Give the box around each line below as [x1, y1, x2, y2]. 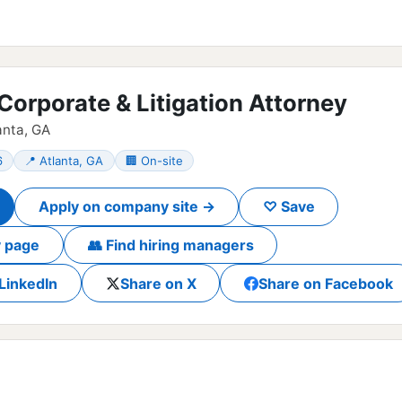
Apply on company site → [38, 197, 215, 216]
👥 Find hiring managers [87, 235, 254, 254]
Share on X [119, 274, 197, 293]
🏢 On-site [125, 153, 183, 168]
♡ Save [262, 197, 315, 216]
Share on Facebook [258, 274, 393, 293]
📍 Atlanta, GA [24, 153, 104, 168]
